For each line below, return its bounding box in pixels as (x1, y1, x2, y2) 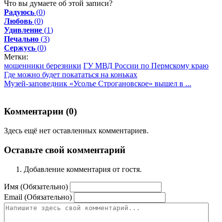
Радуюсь (4, 7, 34, 16)
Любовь (4, 16, 32, 25)
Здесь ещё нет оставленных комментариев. (4, 126, 149, 135)
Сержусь (4, 43, 35, 52)
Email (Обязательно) (4, 192, 72, 201)
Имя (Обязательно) (4, 182, 68, 191)
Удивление (4, 25, 42, 34)
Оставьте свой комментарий (4, 144, 125, 155)
